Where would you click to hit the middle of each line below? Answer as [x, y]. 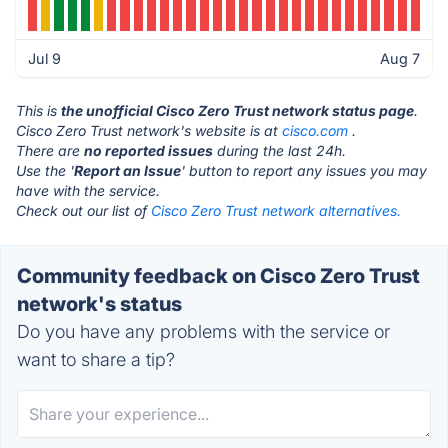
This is [38, 110]
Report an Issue [127, 170]
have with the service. [88, 190]
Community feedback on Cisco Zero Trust [218, 276]
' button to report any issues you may [304, 170]
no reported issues [148, 150]
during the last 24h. [279, 150]
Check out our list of [83, 210]
